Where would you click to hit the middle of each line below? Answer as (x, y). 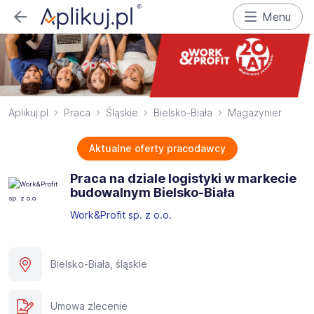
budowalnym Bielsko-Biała (152, 193)
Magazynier (255, 113)
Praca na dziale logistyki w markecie (183, 179)
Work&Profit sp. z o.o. (122, 215)
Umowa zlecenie (89, 306)
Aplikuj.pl (28, 113)
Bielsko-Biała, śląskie (99, 264)
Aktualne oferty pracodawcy (157, 149)
